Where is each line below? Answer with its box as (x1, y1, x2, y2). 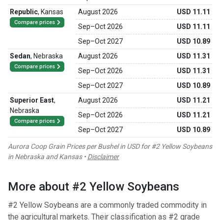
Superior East (10, 96, 54, 104)
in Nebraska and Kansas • (8, 153, 87, 161)
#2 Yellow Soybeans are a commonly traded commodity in (8, 200, 207, 210)
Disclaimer (87, 153, 119, 161)
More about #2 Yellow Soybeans (8, 180, 179, 193)
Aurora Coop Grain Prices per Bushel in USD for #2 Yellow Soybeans (8, 142, 212, 150)
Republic (10, 8, 38, 16)
